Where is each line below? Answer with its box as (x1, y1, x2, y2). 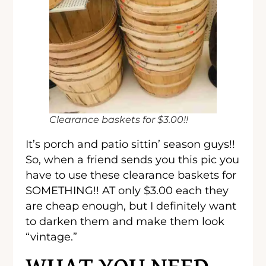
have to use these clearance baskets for (26, 169, 237, 182)
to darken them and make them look (26, 215, 225, 228)
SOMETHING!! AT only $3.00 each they (26, 184, 229, 197)
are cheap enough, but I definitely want (26, 199, 237, 213)
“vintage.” (26, 230, 78, 243)
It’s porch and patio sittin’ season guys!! (26, 138, 236, 151)
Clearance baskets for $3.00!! (49, 113, 189, 125)
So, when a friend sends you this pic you (26, 153, 240, 166)
